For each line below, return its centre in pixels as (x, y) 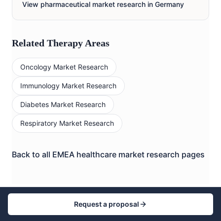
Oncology (36, 67)
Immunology (40, 86)
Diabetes (35, 105)
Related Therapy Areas (61, 43)
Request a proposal (107, 204)
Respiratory (39, 123)
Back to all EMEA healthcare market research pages (108, 155)
